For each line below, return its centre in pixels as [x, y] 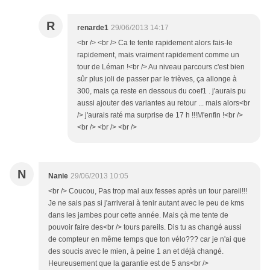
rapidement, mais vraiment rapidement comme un [158, 55]
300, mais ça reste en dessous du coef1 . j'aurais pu [162, 91]
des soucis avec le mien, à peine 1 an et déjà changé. [136, 252]
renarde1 [93, 28]
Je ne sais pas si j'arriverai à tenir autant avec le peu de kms [146, 203]
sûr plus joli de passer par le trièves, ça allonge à [157, 79]
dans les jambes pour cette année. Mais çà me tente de [138, 215]
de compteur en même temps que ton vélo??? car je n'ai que [147, 240]
